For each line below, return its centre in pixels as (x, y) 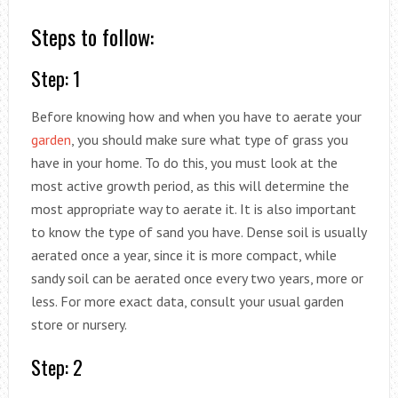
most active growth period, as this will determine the (190, 185)
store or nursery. (79, 324)
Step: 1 (56, 78)
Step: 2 (56, 366)
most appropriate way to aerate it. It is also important (193, 208)
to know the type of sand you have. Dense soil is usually (198, 231)
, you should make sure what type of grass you (209, 139)
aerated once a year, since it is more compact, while (183, 255)
